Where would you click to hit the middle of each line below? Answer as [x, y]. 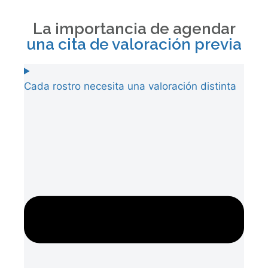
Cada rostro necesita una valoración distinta [130, 86]
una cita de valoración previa [134, 44]
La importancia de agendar [134, 28]
